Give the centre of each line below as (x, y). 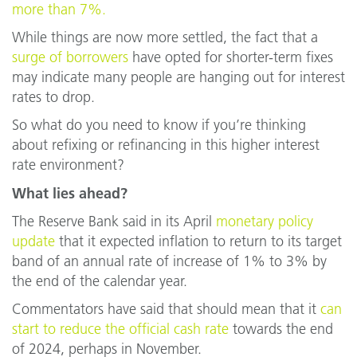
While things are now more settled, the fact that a (165, 37)
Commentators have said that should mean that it (166, 309)
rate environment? (68, 165)
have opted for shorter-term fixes (231, 57)
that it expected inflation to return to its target (198, 241)
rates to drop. (53, 97)
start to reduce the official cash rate (120, 329)
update (33, 241)
